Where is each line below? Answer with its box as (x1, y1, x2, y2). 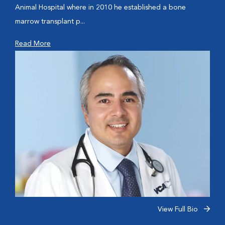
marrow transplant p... (15, 18, 85, 25)
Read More (15, 40, 51, 47)
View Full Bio (158, 206, 200, 213)
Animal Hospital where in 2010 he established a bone (15, 4, 186, 11)
